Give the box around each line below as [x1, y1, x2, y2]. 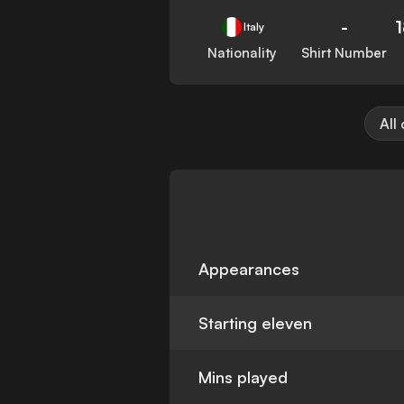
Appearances [198, 259, 300, 280]
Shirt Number [301, 44, 388, 62]
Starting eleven [198, 313, 313, 334]
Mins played [198, 367, 289, 388]
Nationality [207, 44, 278, 62]
